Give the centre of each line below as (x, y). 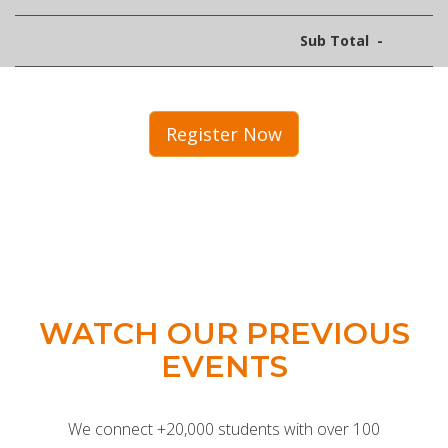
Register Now (224, 134)
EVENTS (224, 366)
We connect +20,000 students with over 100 (224, 429)
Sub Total (334, 40)
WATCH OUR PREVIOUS (224, 333)
